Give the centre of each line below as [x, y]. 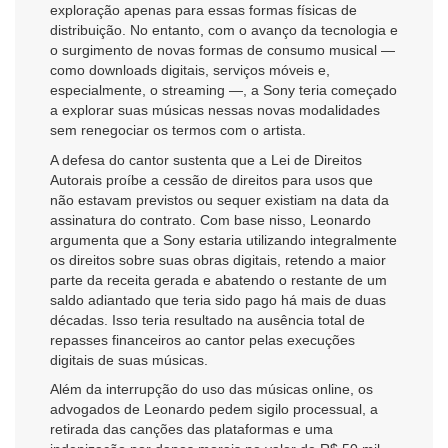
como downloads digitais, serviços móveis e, [190, 70]
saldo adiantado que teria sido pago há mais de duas [218, 299]
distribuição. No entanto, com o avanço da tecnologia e [224, 30]
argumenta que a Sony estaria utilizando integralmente [223, 239]
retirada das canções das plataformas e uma [191, 428]
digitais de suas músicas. [129, 359]
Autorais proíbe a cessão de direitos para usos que [211, 179]
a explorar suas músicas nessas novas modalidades [215, 110]
